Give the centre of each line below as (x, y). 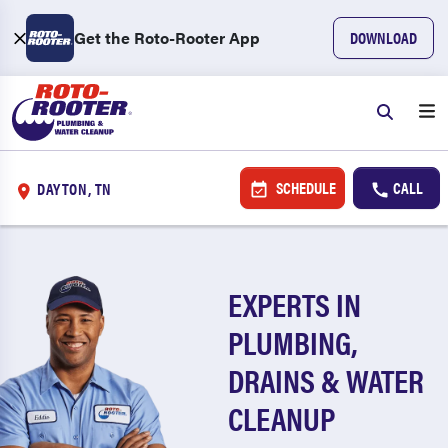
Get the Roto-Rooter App (167, 37)
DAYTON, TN (75, 188)
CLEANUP (282, 417)
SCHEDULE (304, 187)
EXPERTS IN (295, 303)
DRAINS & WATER (326, 379)
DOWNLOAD (383, 37)
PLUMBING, (293, 341)
